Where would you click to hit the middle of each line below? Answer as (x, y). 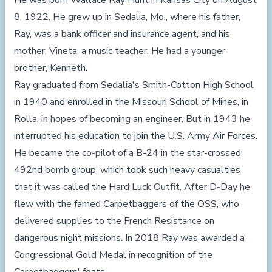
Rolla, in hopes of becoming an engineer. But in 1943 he (132, 119)
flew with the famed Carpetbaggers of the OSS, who (127, 204)
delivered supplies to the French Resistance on (114, 221)
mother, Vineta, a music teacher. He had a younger (120, 51)
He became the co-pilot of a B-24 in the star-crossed (127, 153)
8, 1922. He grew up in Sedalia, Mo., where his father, (127, 17)
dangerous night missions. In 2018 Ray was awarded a (129, 238)
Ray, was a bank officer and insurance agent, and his (122, 34)
